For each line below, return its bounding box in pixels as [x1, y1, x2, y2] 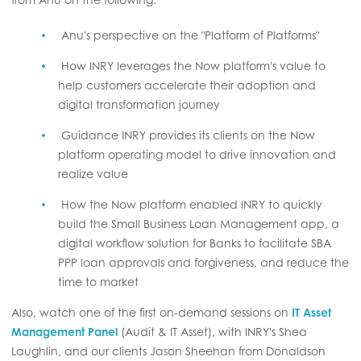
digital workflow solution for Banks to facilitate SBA [58, 235, 331, 250]
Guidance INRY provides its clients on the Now [61, 127, 316, 142]
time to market [58, 274, 139, 288]
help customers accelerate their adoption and [58, 77, 316, 92]
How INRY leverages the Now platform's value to [61, 58, 326, 73]
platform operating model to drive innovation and [58, 147, 336, 161]
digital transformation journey [58, 97, 220, 111]
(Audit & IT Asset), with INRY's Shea [118, 324, 307, 338]
